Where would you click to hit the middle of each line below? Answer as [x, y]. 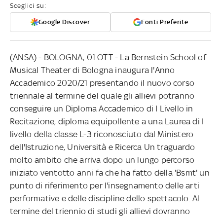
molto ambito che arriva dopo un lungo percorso [102, 160]
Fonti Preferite [165, 22]
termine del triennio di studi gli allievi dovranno [100, 211]
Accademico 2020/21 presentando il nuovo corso [102, 83]
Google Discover [64, 22]
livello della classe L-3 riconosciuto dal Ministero [102, 134]
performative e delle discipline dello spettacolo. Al [105, 198]
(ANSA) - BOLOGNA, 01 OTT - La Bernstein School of [108, 57]
